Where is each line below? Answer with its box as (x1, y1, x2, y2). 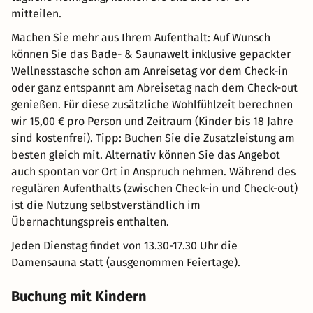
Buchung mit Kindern (11, 287, 147, 305)
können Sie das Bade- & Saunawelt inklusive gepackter (11, 47, 291, 61)
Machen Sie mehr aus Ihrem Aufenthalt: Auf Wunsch (11, 30, 270, 44)
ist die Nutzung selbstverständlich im (11, 198, 201, 212)
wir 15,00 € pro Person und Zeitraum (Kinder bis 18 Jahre (11, 114, 293, 128)
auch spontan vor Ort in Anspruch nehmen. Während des (11, 164, 296, 178)
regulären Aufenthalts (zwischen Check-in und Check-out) (11, 181, 298, 195)
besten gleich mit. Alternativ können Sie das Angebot (11, 147, 280, 161)
